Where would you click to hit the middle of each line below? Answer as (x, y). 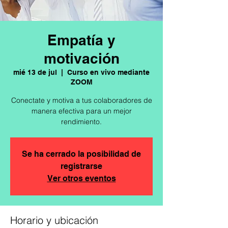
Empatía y (81, 40)
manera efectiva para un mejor (81, 111)
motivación (81, 58)
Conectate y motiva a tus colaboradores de (81, 100)
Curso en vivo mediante (108, 72)
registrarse (81, 166)
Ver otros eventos (81, 178)
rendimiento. (81, 122)
